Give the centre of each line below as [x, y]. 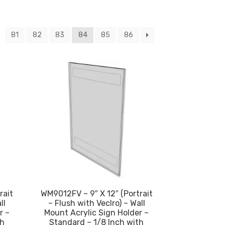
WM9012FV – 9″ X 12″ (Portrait [96, 194]
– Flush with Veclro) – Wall [96, 203]
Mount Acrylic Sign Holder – [97, 213]
